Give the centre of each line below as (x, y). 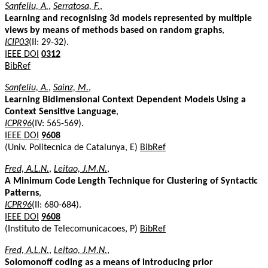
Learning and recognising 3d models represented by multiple (128, 18)
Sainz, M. (71, 88)
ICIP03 (17, 42)
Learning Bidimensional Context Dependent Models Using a (125, 100)
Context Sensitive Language (60, 112)
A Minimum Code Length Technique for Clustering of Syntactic (131, 181)
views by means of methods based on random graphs (113, 30)
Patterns (22, 193)
